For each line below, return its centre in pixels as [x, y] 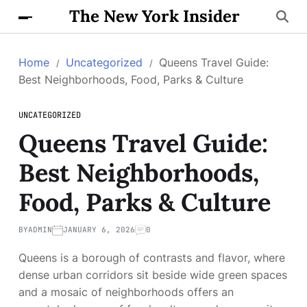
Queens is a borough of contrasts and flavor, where [152, 258]
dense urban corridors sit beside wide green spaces [153, 275]
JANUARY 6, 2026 [99, 230]
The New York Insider [154, 16]
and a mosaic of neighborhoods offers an [126, 292]
